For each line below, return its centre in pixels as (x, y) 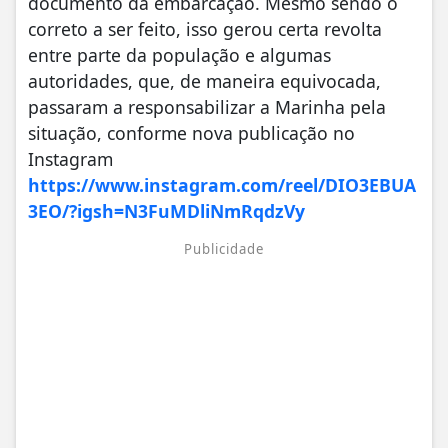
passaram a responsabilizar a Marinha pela (207, 107)
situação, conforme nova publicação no (191, 133)
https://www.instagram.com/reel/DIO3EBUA (222, 185)
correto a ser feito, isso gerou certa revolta (205, 29)
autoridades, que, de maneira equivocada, (204, 81)
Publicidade (224, 249)
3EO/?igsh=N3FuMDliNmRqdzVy (166, 211)
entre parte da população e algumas (179, 55)
